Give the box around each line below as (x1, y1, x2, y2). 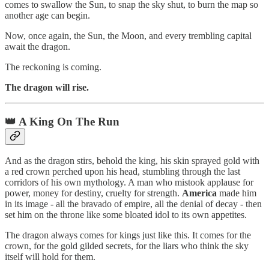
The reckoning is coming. (5, 61, 101, 72)
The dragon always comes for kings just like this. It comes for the (5, 230, 251, 241)
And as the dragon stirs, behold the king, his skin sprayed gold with (5, 156, 259, 166)
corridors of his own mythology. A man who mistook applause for (5, 177, 253, 188)
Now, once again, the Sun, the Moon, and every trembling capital (5, 30, 252, 41)
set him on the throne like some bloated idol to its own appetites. (5, 210, 247, 220)
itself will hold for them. (5, 252, 95, 262)
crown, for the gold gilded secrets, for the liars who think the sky (5, 241, 249, 252)
